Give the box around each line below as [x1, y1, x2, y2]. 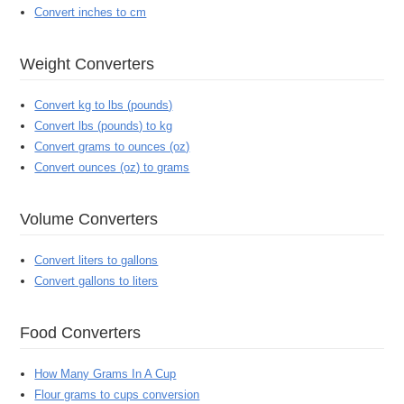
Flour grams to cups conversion [34, 388, 200, 402]
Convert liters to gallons [34, 253, 159, 268]
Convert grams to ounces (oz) [34, 140, 190, 154]
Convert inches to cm [34, 5, 147, 20]
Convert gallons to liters [34, 274, 159, 289]
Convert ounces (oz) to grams [34, 161, 190, 175]
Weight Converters [35, 54, 155, 73]
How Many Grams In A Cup [34, 367, 177, 381]
